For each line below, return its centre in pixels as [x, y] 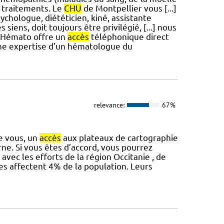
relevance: [109, 105]
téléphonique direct [129, 37]
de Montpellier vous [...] [129, 8]
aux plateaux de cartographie [119, 137]
